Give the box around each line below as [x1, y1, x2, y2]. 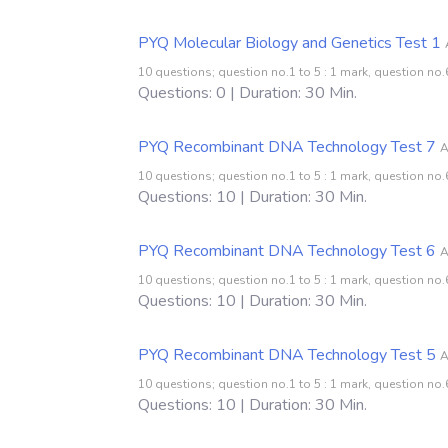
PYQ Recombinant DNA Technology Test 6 [138, 239, 436, 262]
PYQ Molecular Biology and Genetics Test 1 [138, 31, 441, 54]
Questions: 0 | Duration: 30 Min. [138, 81, 357, 104]
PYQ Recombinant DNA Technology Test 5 [138, 343, 436, 366]
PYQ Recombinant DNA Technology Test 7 [138, 135, 436, 158]
